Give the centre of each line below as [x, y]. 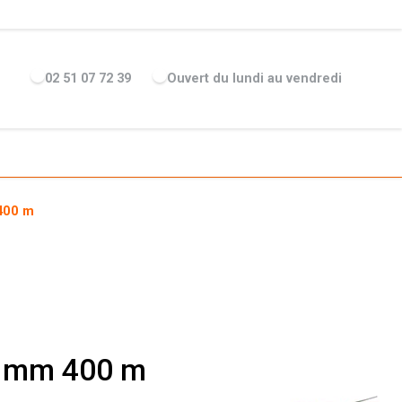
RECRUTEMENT [235, 14]
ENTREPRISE [76, 14]
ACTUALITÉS [151, 14]
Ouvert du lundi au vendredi [254, 78]
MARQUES [310, 14]
